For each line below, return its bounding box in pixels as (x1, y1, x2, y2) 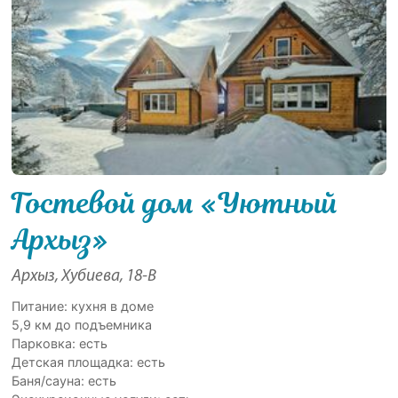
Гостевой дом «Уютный (12, 182, 339, 223)
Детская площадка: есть (12, 354, 166, 370)
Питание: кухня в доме (12, 298, 155, 314)
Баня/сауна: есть (12, 372, 117, 388)
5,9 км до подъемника (12, 316, 153, 332)
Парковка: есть (12, 335, 108, 351)
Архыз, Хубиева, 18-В (12, 267, 157, 285)
